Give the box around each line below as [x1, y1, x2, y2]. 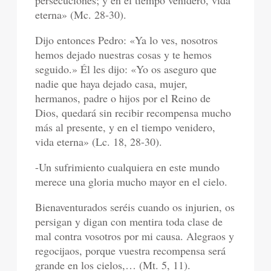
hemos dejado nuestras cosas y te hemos [35, 47, 212, 62]
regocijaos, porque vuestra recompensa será [35, 243, 226, 258]
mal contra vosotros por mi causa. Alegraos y [35, 229, 235, 244]
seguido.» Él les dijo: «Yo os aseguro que [35, 62, 217, 77]
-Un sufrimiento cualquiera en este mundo [35, 160, 220, 175]
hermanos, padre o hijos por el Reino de [35, 91, 211, 106]
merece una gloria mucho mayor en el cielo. [35, 174, 228, 189]
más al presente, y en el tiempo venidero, [35, 120, 216, 135]
